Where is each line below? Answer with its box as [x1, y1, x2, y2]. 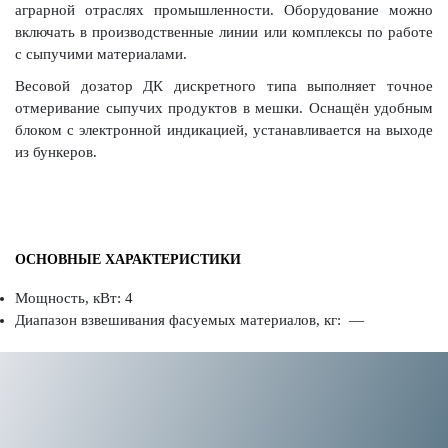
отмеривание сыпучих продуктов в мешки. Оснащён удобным [15, 99, 433, 116]
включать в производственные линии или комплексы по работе [15, 23, 433, 40]
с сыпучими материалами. [15, 45, 187, 62]
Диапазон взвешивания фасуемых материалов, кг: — [15, 311, 364, 328]
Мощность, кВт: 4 [15, 289, 133, 306]
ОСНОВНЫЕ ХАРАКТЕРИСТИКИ [15, 251, 241, 267]
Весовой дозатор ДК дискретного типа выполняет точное [15, 77, 433, 94]
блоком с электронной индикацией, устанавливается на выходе [15, 121, 433, 138]
